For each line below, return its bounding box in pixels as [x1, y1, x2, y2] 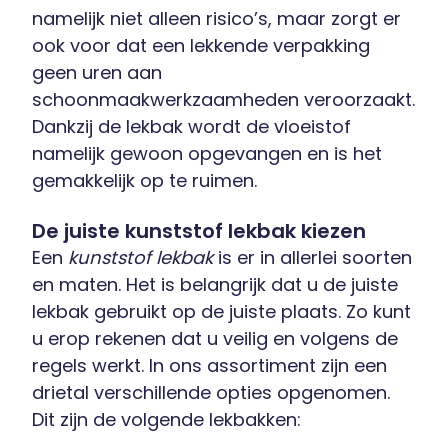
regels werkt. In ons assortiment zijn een [32, 352, 387, 378]
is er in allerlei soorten [218, 244, 412, 270]
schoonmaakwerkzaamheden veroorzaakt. [32, 86, 415, 112]
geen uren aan [32, 59, 162, 85]
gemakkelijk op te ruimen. [32, 167, 257, 193]
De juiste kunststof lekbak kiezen [32, 216, 366, 245]
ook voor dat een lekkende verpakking [32, 32, 370, 58]
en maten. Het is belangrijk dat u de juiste [32, 271, 398, 297]
